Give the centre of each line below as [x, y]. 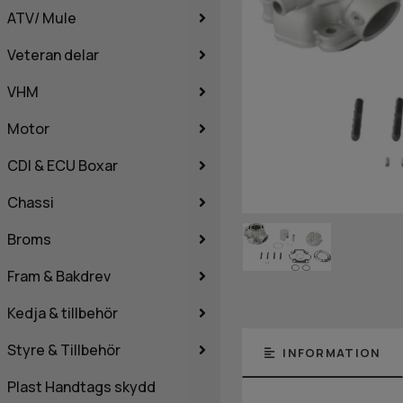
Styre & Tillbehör [64, 349]
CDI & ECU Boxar [63, 165]
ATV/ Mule [42, 18]
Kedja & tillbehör [63, 313]
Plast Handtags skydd [81, 386]
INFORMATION [330, 352]
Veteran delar [53, 54]
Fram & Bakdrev [59, 276]
